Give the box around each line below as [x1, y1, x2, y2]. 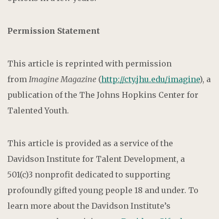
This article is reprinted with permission [7, 58, 172, 68]
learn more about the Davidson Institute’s [7, 200, 171, 211]
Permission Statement [7, 25, 100, 36]
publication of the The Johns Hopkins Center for [7, 89, 198, 100]
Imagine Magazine [29, 74, 96, 84]
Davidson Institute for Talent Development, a [7, 153, 185, 164]
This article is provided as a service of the [7, 138, 173, 148]
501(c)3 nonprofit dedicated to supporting [7, 169, 170, 179]
